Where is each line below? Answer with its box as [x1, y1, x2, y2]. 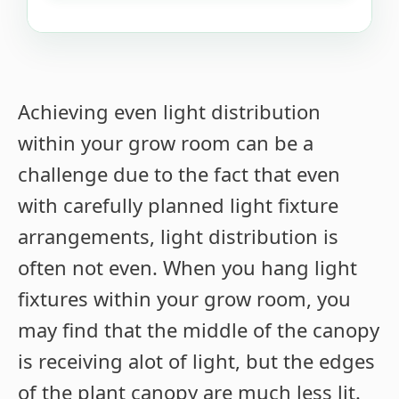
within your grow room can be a [18, 129, 313, 157]
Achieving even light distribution [18, 98, 321, 126]
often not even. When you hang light [18, 254, 357, 281]
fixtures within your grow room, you [18, 285, 351, 313]
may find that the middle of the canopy [18, 316, 379, 344]
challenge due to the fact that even [18, 160, 340, 188]
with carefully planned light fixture [18, 191, 338, 219]
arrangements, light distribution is [18, 223, 338, 250]
